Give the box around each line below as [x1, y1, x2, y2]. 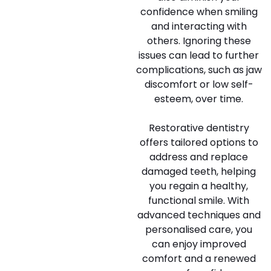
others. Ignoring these [146, 34, 251, 48]
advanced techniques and [137, 208, 261, 222]
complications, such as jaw [135, 63, 262, 77]
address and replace [149, 150, 248, 164]
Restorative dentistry [148, 121, 249, 135]
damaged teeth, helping [142, 165, 256, 178]
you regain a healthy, [149, 179, 248, 193]
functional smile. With [148, 194, 249, 207]
